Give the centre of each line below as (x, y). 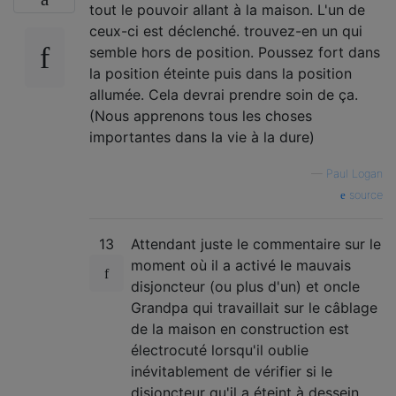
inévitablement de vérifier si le (232, 372)
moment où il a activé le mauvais (241, 266)
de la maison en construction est (240, 329)
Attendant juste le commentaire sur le (256, 244)
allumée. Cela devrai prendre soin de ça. (224, 95)
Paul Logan (354, 174)
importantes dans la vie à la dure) (202, 137)
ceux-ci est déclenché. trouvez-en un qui (226, 31)
